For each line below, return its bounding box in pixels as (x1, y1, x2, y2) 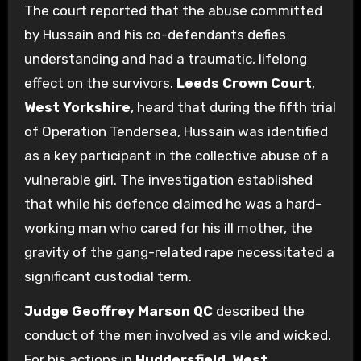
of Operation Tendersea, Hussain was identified (23, 123, 328, 140)
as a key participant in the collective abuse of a (23, 147, 329, 164)
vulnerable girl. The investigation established (23, 172, 313, 189)
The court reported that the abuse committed (23, 2, 322, 19)
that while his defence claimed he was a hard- (23, 196, 322, 213)
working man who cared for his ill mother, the (23, 220, 313, 237)
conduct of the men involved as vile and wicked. (23, 327, 331, 344)
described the (212, 303, 305, 320)
